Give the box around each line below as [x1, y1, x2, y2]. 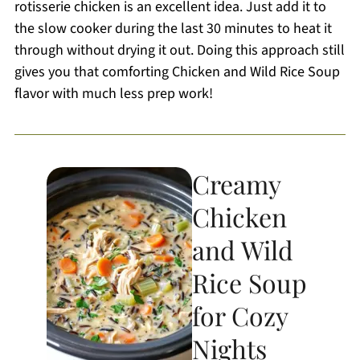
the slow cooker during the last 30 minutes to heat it [14, 18, 332, 39]
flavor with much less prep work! [14, 83, 213, 104]
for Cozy [192, 297, 288, 333]
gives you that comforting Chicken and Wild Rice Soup [14, 61, 340, 82]
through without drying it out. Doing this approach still [14, 39, 345, 60]
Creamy [192, 166, 281, 201]
